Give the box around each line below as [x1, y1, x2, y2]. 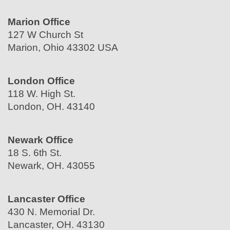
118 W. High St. [8, 88, 75, 99]
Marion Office [8, 16, 70, 27]
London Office [8, 75, 75, 86]
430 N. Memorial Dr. [8, 206, 95, 217]
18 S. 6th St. [8, 147, 62, 158]
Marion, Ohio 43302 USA [8, 42, 118, 53]
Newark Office [8, 134, 73, 145]
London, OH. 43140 [8, 101, 95, 112]
